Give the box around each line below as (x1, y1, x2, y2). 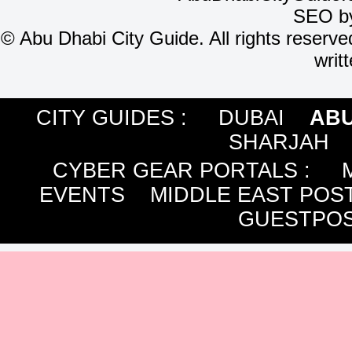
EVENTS (38, 182, 125, 207)
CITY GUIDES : (35, 105, 218, 130)
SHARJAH (229, 130, 329, 154)
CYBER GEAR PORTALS (52, 158, 298, 182)
